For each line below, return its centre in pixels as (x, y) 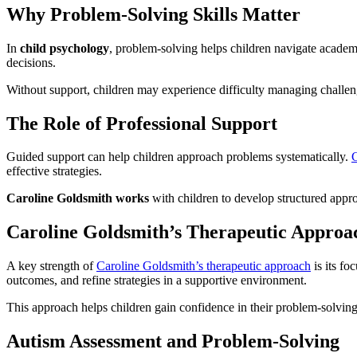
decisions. (31, 62)
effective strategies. (54, 171)
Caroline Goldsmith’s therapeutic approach (204, 266)
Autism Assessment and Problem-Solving (173, 341)
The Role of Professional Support (142, 123)
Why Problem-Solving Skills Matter (153, 14)
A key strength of (51, 266)
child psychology (65, 48)
